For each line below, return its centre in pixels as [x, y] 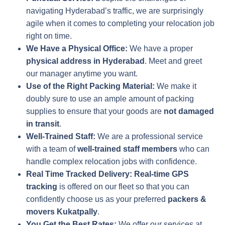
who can [193, 149]
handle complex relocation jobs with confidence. [111, 162]
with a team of [52, 149]
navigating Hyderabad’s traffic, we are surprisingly [115, 11]
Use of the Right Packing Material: [90, 86]
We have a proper [160, 49]
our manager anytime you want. [82, 74]
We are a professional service [149, 137]
